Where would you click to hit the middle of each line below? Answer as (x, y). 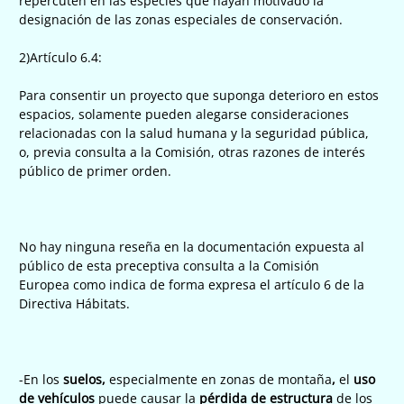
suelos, (84, 379)
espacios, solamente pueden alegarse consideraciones (184, 114)
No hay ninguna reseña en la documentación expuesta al (192, 246)
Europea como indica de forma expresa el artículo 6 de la (192, 284)
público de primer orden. (95, 170)
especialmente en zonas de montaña (220, 379)
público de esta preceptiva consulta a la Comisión (169, 265)
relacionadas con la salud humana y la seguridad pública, (194, 133)
